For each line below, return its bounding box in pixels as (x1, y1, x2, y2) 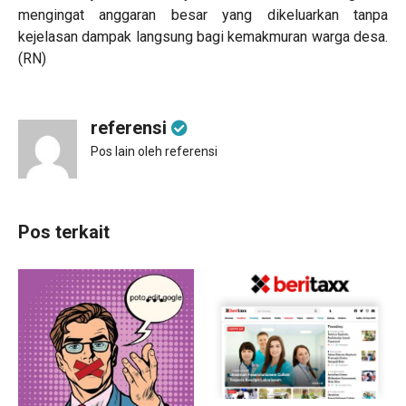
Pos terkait (18, 221, 110, 243)
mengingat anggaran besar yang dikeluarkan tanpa (18, 6, 388, 24)
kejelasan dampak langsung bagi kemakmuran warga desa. (18, 28, 388, 45)
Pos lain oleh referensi (91, 144, 217, 159)
